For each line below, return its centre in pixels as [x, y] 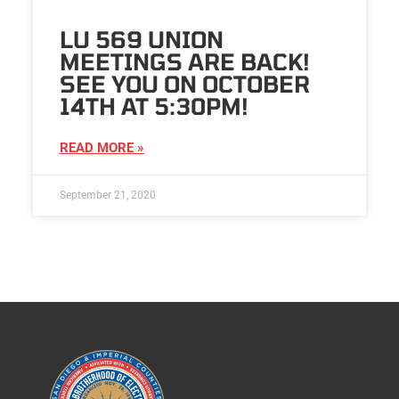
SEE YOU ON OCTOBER [184, 83]
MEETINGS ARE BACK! [184, 61]
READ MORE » [102, 147]
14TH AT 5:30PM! [154, 106]
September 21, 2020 [107, 195]
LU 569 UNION [141, 39]
